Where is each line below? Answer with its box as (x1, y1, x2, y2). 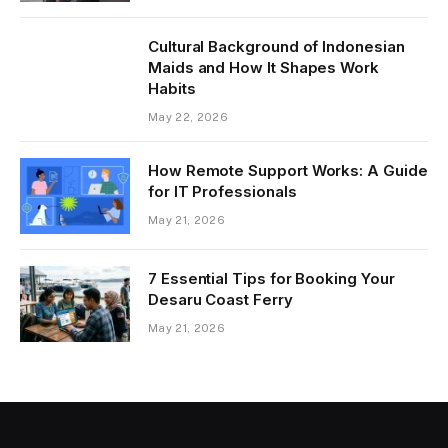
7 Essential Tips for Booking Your (148, 268, 395, 288)
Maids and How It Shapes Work (148, 57, 379, 77)
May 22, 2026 (148, 110, 228, 123)
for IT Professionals (148, 181, 297, 201)
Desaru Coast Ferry (148, 289, 293, 309)
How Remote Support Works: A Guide (148, 160, 428, 180)
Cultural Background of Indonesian (148, 36, 405, 56)
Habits (148, 78, 196, 98)
